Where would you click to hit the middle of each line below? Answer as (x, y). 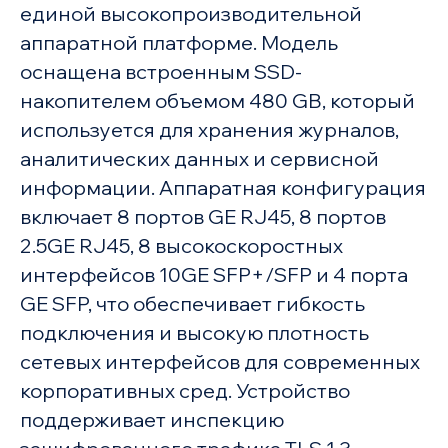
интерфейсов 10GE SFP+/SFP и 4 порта (213, 275)
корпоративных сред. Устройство (184, 391)
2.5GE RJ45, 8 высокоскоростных (181, 246)
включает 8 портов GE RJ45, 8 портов (202, 217)
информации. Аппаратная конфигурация (222, 188)
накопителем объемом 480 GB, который (217, 101)
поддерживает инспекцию (151, 420)
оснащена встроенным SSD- (160, 72)
